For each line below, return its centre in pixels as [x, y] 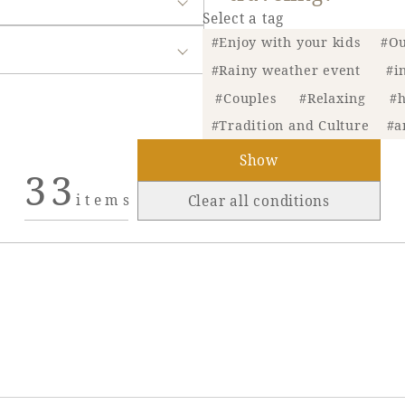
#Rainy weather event [286, 71]
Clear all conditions [259, 201]
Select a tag [243, 18]
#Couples [246, 98]
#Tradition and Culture [290, 126]
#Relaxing [333, 98]
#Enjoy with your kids [286, 42]
